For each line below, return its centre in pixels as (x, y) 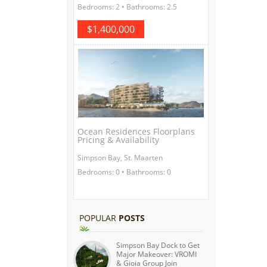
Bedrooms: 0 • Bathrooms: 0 (124, 172)
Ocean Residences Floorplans (136, 131)
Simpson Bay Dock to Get (158, 245)
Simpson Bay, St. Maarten (120, 157)
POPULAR (99, 218)
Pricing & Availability (118, 139)
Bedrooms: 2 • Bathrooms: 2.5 (127, 7)
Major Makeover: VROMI (156, 254)
